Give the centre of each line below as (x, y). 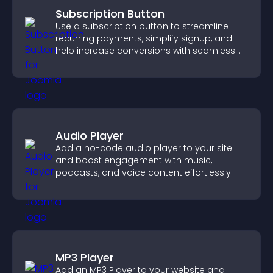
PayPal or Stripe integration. (115, 63)
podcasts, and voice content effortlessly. (144, 172)
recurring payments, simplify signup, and (144, 38)
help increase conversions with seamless (145, 51)
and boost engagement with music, (134, 160)
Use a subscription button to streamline (142, 26)
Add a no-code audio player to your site (144, 148)
